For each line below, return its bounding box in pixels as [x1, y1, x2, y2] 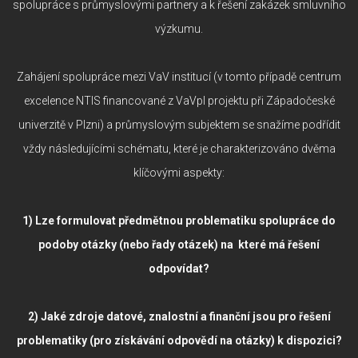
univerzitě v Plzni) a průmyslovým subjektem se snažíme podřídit [18, 117, 340, 131]
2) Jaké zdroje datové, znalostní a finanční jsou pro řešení [27, 309, 331, 323]
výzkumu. [155, 22, 203, 35]
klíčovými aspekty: [133, 165, 225, 179]
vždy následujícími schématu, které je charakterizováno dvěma [22, 141, 336, 155]
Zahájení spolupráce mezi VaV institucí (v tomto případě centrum [17, 70, 341, 83]
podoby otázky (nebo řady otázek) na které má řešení [38, 237, 320, 251]
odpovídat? [149, 261, 209, 275]
